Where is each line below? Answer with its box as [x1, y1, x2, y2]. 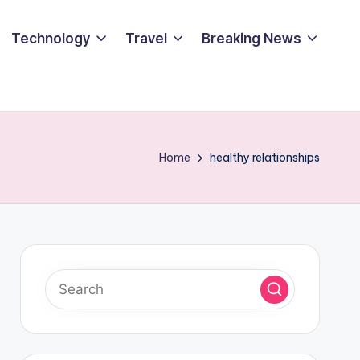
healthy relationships [210, 150, 320, 165]
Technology [11, 30, 91, 47]
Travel [125, 30, 167, 47]
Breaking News [201, 30, 301, 47]
